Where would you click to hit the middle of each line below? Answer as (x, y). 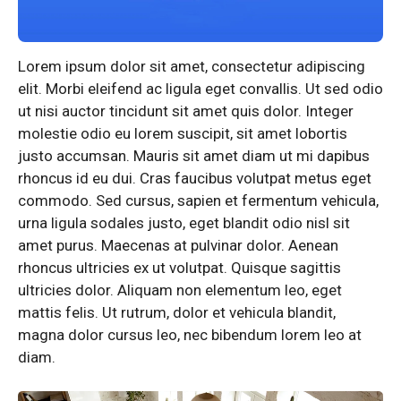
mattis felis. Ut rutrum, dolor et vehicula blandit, (177, 312)
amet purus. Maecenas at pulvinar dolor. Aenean (178, 245)
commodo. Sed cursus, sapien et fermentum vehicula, (198, 200)
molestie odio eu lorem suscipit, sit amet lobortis (183, 133)
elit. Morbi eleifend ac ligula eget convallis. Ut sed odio (200, 88)
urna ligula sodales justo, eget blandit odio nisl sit (184, 222)
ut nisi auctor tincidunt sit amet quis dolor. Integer (186, 111)
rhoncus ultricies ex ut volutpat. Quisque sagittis (179, 267)
